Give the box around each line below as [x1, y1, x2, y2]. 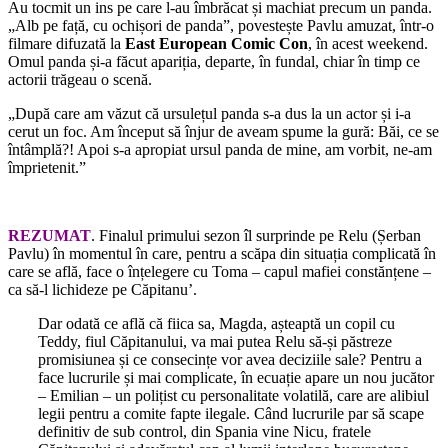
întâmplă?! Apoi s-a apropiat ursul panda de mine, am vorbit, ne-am [8, 141, 432, 159]
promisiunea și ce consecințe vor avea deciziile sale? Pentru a [38, 351, 422, 369]
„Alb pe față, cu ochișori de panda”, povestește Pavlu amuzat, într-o [8, 17, 434, 35]
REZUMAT [8, 227, 91, 245]
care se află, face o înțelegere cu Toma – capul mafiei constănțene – [8, 263, 431, 281]
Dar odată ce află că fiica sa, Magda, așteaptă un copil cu [38, 315, 395, 333]
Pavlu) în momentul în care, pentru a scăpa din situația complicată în [8, 245, 436, 263]
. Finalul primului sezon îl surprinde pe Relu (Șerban [91, 227, 421, 245]
